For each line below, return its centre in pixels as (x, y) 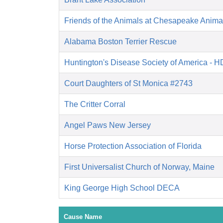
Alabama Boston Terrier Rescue (120, 42)
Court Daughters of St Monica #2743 (128, 84)
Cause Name (83, 217)
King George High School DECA (122, 188)
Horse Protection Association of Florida (133, 146)
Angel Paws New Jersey (108, 125)
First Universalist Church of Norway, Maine (139, 167)
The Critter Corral (95, 105)
